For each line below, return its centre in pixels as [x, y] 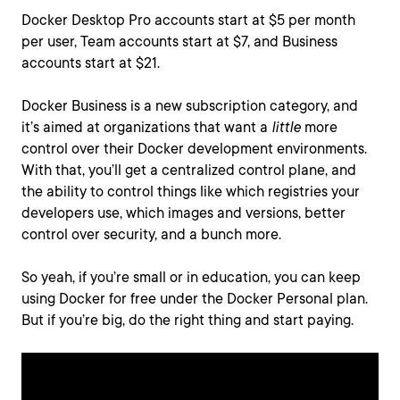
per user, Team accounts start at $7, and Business [179, 42]
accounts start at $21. [91, 63]
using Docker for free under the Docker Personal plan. [195, 299]
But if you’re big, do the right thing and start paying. [187, 320]
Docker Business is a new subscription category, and [190, 106]
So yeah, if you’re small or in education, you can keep [191, 277]
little [286, 127]
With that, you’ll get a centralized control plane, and [189, 170]
